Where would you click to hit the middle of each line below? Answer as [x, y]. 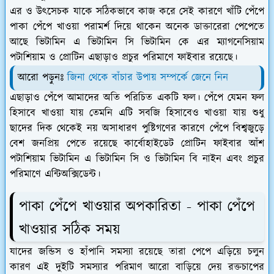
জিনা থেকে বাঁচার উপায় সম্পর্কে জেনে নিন [148, 78]
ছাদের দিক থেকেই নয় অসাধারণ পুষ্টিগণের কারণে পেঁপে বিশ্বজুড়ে [137, 129]
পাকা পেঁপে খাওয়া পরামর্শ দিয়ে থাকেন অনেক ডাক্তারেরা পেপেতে [137, 27]
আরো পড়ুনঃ [43, 78]
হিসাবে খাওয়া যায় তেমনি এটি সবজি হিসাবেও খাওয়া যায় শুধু [137, 113]
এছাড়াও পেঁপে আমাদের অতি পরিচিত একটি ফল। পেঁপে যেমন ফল [137, 98]
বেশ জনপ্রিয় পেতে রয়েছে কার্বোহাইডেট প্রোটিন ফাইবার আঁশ [137, 144]
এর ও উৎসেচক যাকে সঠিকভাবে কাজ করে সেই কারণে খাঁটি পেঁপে [137, 12]
